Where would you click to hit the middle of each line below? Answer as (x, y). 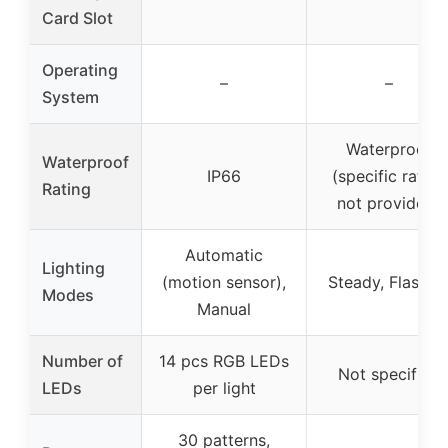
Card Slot (77, 17)
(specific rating (389, 175)
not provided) (389, 202)
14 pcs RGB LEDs (224, 360)
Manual (224, 308)
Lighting (73, 267)
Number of (82, 360)
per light (224, 387)
